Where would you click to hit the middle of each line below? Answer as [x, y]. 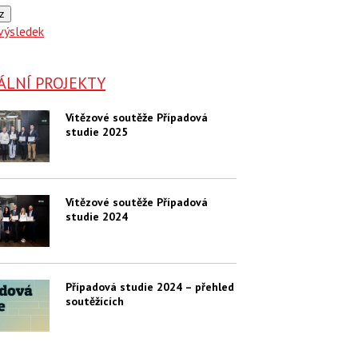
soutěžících [94, 302]
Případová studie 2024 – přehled [149, 287]
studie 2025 [96, 132]
